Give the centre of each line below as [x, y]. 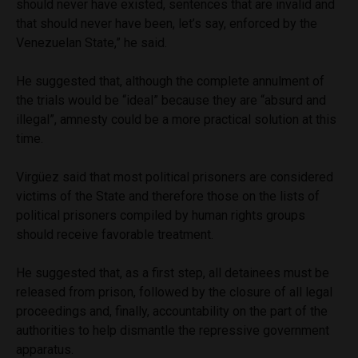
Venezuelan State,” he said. [93, 43]
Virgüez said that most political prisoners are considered [175, 177]
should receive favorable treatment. [115, 235]
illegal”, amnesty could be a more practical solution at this [176, 120]
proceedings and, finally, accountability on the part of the [172, 312]
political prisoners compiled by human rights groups [161, 216]
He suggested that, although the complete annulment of [170, 82]
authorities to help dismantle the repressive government [173, 331]
